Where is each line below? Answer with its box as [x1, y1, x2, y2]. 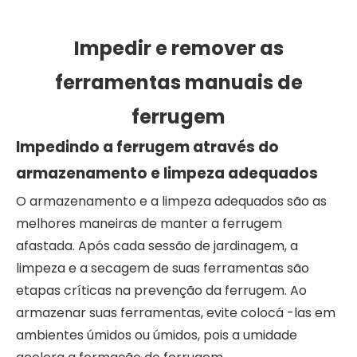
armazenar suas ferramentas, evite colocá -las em [16, 303, 335, 322]
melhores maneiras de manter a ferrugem [16, 214, 282, 233]
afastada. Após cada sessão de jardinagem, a [16, 236, 298, 255]
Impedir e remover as [73, 34, 284, 61]
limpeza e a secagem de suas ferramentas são [16, 258, 309, 277]
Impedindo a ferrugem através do [16, 135, 279, 158]
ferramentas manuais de [54, 69, 303, 96]
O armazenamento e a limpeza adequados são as [16, 191, 327, 210]
